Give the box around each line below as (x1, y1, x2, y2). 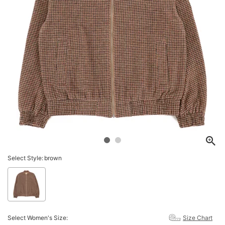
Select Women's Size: (8, 213, 68, 221)
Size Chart (183, 213, 212, 221)
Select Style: (8, 154, 43, 162)
